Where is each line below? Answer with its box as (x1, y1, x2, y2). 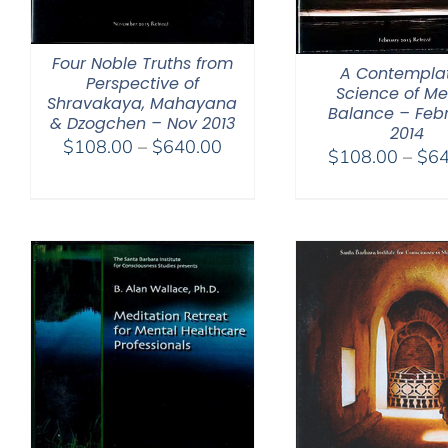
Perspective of (85, 72, 199, 96)
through (220, 209, 284, 233)
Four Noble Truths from (51, 52, 233, 76)
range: (220, 159, 273, 183)
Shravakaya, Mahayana (47, 92, 238, 116)
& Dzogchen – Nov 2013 (49, 112, 235, 136)
